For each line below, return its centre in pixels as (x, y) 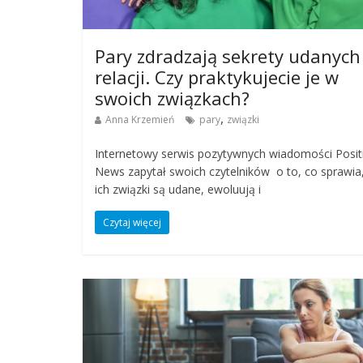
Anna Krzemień (140, 119)
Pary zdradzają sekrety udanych (228, 56)
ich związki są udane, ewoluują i (178, 189)
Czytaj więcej (132, 222)
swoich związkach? (172, 98)
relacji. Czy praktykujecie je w (217, 77)
